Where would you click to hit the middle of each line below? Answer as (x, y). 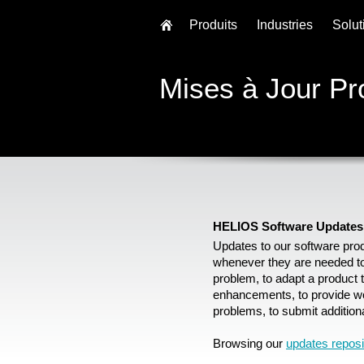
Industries (285, 25)
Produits (213, 25)
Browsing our (249, 343)
